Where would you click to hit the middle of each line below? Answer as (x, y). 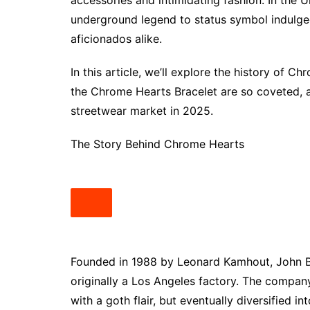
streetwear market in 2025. (142, 111)
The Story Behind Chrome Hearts (157, 144)
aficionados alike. (116, 39)
